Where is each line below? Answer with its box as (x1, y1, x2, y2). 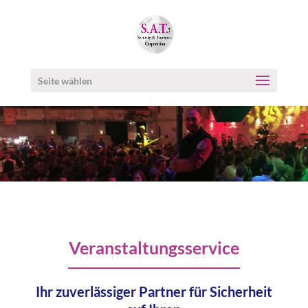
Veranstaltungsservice (68, 236, 239, 258)
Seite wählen (37, 75, 92, 87)
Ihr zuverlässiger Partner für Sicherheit (35, 283, 272, 300)
